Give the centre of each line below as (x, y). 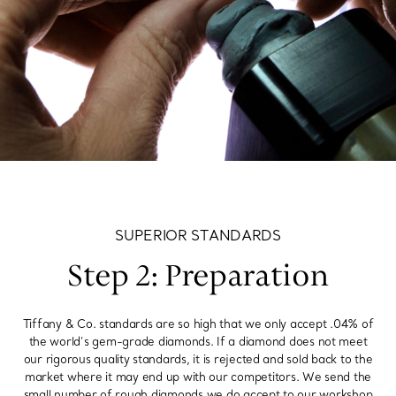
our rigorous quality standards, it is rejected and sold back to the (198, 359)
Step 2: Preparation (198, 277)
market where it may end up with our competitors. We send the (198, 377)
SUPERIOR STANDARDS (198, 236)
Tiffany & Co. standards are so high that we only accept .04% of (198, 324)
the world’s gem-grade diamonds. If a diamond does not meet (198, 342)
